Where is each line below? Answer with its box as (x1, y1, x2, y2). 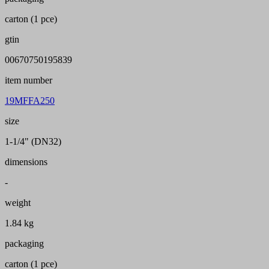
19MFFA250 (5, 95, 55, 106)
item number (5, 75, 52, 86)
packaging (5, 238, 44, 249)
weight (5, 198, 31, 208)
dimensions (5, 157, 47, 168)
